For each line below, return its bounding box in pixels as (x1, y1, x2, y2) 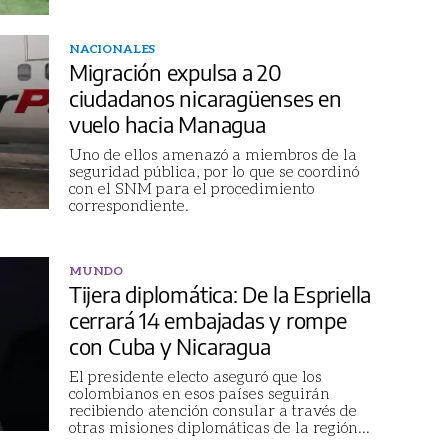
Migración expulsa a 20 (68, 57, 282, 86)
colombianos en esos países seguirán (68, 382, 330, 402)
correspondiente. (68, 194, 189, 214)
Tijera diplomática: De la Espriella (68, 279, 372, 308)
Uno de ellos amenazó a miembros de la (68, 143, 357, 163)
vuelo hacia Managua (68, 109, 266, 138)
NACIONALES (68, 40, 156, 56)
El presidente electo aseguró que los (68, 365, 322, 385)
